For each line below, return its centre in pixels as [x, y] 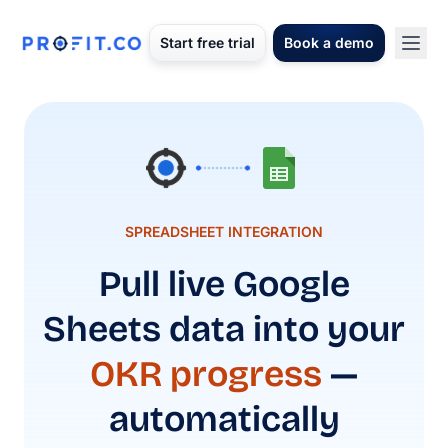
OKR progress [210, 374]
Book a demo [329, 42]
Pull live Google [224, 284]
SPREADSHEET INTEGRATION [224, 231]
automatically [224, 419]
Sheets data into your [224, 329]
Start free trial [207, 42]
